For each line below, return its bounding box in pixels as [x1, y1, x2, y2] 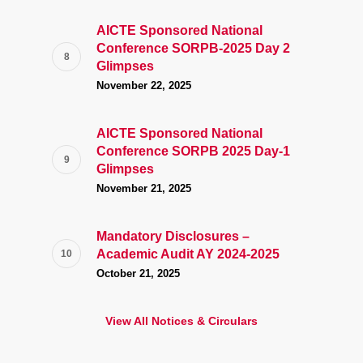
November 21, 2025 [96, 182, 191, 195]
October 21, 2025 [96, 267, 180, 280]
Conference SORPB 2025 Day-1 [96, 144, 290, 159]
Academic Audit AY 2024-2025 [96, 247, 280, 262]
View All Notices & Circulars [105, 314, 258, 328]
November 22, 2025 [96, 79, 191, 92]
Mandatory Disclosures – [96, 229, 250, 244]
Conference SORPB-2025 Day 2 [96, 41, 290, 56]
